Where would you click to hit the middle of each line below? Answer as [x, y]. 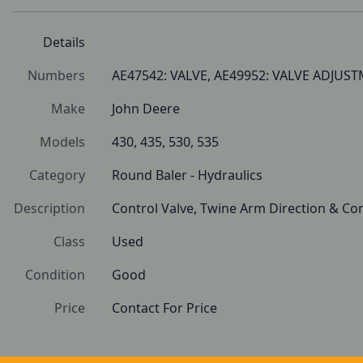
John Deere [146, 109]
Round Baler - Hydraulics [187, 175]
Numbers [56, 75]
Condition [55, 275]
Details [64, 42]
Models [62, 142]
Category [57, 175]
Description [49, 208]
